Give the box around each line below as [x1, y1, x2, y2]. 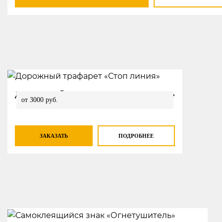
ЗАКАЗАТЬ [39, 132, 68, 139]
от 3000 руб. [21, 96, 58, 104]
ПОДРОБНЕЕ [118, 132, 154, 139]
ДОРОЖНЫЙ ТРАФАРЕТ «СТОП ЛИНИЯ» [15, 90, 175, 99]
